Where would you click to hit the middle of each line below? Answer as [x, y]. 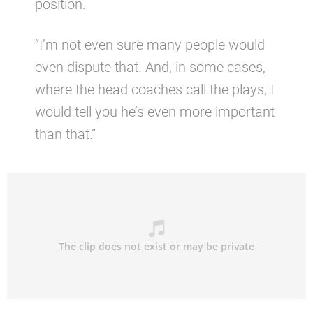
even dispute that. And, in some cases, [150, 67]
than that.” [65, 134]
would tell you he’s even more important [155, 112]
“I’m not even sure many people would [150, 45]
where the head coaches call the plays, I [154, 90]
